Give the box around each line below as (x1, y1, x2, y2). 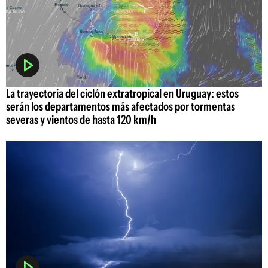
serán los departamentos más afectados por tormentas (6, 99, 235, 114)
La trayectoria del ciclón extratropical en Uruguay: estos (6, 86, 239, 100)
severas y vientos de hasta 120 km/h (6, 112, 156, 127)
